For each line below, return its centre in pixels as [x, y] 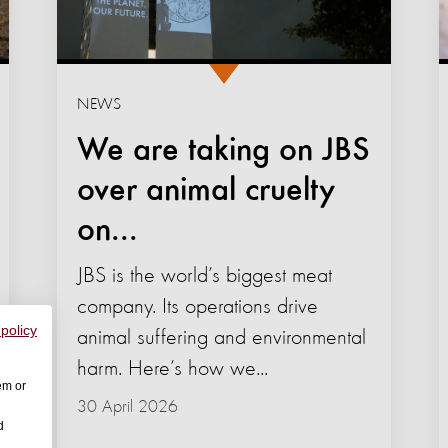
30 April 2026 [127, 407]
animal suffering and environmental [221, 338]
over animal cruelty [205, 191]
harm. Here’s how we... [172, 369]
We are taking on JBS [223, 151]
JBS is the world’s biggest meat [204, 276]
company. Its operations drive [197, 307]
